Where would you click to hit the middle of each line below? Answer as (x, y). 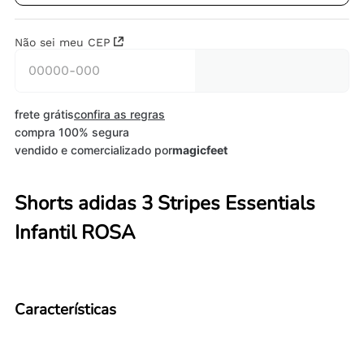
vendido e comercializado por (93, 150)
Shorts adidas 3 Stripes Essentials (165, 203)
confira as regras (119, 115)
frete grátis (44, 115)
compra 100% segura (72, 132)
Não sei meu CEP (63, 43)
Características (65, 309)
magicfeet (200, 150)
